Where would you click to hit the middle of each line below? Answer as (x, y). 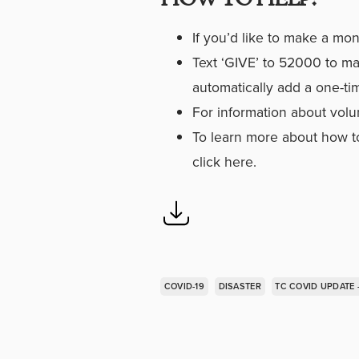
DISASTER (240, 286)
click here (223, 161)
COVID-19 (184, 286)
